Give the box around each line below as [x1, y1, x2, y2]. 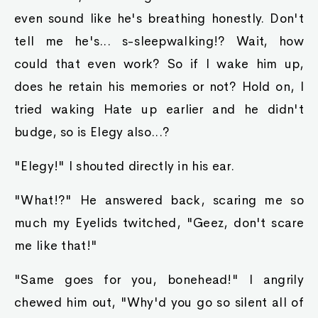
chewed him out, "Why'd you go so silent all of [14, 295, 304, 310]
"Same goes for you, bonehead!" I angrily [14, 272, 304, 287]
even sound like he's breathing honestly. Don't [14, 11, 304, 26]
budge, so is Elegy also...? [14, 124, 170, 140]
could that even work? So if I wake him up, [14, 56, 304, 72]
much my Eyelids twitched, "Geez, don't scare [14, 215, 304, 231]
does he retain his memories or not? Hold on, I [14, 79, 304, 94]
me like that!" [14, 238, 98, 253]
